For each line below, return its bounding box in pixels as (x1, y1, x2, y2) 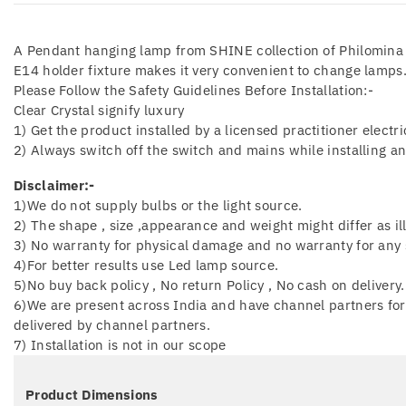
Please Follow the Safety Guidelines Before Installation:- (14, 81, 374, 99)
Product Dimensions (25, 385, 159, 403)
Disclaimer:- (14, 176, 95, 194)
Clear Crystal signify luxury (14, 101, 185, 119)
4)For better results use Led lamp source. (14, 256, 279, 274)
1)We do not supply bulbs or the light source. (14, 196, 303, 214)
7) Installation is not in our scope (14, 335, 227, 353)
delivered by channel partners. (14, 315, 210, 333)
